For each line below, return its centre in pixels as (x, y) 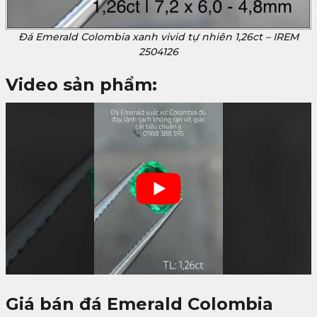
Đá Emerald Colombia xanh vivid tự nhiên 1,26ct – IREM (158, 37)
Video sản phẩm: (81, 85)
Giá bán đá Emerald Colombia (139, 304)
